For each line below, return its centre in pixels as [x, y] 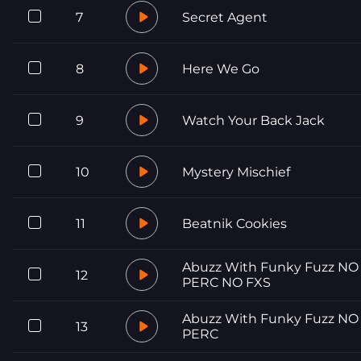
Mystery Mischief [236, 172]
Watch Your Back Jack [253, 120]
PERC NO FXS [226, 282]
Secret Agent [225, 17]
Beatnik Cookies [234, 223]
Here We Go [221, 68]
